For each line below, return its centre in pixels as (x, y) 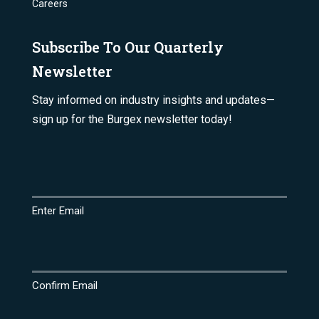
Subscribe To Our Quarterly (127, 47)
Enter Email (58, 211)
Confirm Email (64, 286)
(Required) (82, 162)
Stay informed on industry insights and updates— (153, 100)
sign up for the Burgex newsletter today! (132, 120)
